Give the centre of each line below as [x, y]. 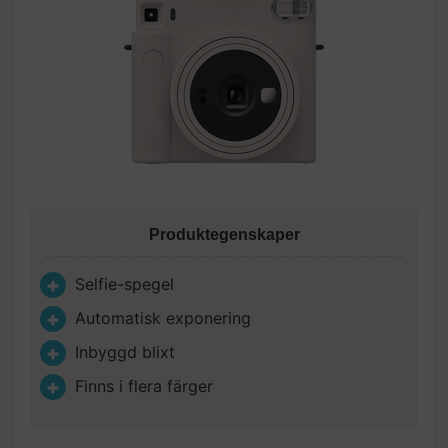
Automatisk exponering [163, 318]
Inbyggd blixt [125, 352]
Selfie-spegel [124, 284]
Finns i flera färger [144, 386]
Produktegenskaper [224, 234]
